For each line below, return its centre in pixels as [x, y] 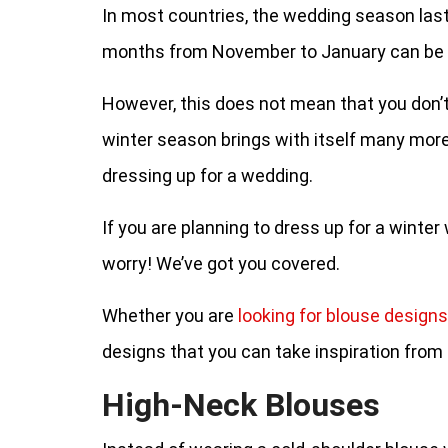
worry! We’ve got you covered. [221, 263]
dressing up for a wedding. [207, 175]
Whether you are [170, 315]
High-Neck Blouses [241, 405]
